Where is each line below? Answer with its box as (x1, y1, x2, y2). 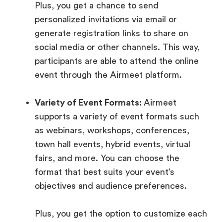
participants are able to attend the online (35, 56, 199, 66)
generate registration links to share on (35, 29, 188, 38)
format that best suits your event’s (35, 167, 174, 177)
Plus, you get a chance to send (35, 1, 159, 10)
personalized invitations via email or (35, 15, 177, 24)
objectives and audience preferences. (35, 181, 187, 191)
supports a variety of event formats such (35, 112, 199, 121)
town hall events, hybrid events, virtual (35, 140, 190, 149)
